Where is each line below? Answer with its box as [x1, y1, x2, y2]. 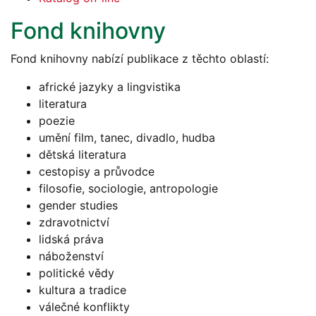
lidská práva [39, 231, 104, 246]
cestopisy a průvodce [39, 164, 154, 178]
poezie [39, 113, 75, 128]
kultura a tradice [39, 282, 126, 297]
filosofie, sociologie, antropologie [39, 181, 218, 195]
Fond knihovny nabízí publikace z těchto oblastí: [11, 51, 269, 66]
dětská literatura [39, 147, 126, 162]
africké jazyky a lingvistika [39, 79, 181, 94]
